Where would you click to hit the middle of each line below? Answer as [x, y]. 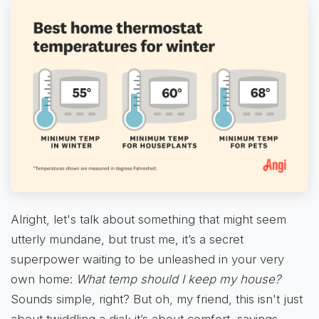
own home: [43, 279]
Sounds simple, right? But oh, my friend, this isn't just [157, 299]
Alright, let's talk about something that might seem [148, 220]
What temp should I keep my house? [178, 279]
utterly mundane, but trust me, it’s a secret [127, 240]
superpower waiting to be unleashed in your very [147, 260]
